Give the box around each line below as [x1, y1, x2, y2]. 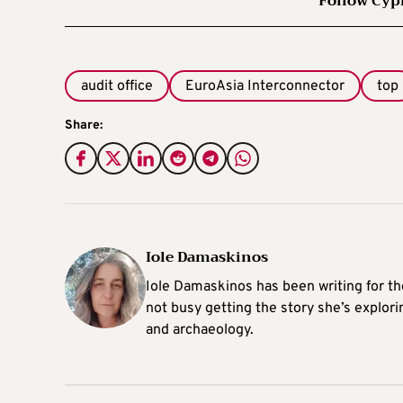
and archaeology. [146, 320, 254, 339]
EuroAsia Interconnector [185, 77, 345, 96]
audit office [81, 77, 153, 96]
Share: [65, 117, 103, 133]
